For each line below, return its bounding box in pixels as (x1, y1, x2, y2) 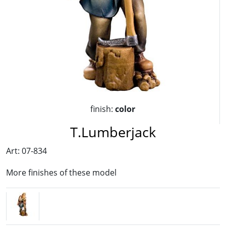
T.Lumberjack (70, 123, 156, 141)
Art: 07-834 (6, 145, 47, 156)
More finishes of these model (6, 167, 117, 178)
